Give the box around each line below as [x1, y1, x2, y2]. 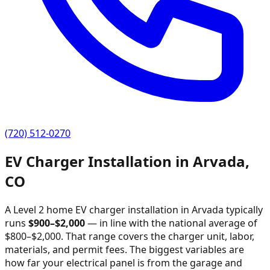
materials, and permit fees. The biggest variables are [5, 243, 244, 257]
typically [224, 203, 263, 217]
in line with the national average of [99, 216, 257, 230]
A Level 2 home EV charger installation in [5, 203, 192, 217]
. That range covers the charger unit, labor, [61, 230, 254, 243]
